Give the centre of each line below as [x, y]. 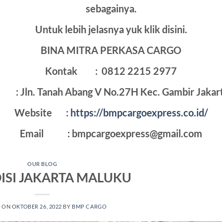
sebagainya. [111, 9]
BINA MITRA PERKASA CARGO [111, 50]
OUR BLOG [42, 164]
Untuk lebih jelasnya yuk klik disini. [111, 29]
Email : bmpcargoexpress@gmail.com [111, 134]
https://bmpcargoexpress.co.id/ [139, 113]
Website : [42, 113]
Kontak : [72, 71]
